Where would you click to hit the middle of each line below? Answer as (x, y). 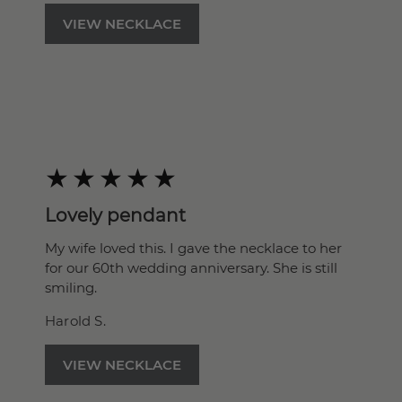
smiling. (71, 288)
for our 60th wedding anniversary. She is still (191, 268)
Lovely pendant (115, 215)
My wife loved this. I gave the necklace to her (193, 248)
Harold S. (75, 321)
